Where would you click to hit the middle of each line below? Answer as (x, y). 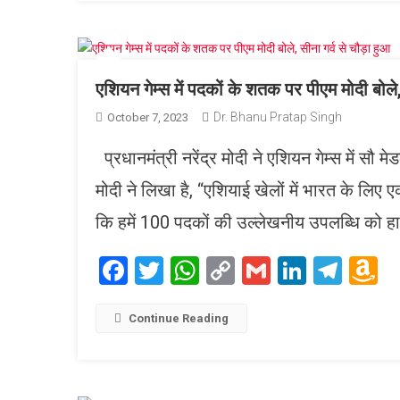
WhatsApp (263, 270)
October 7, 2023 (148, 117)
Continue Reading (179, 318)
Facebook (187, 270)
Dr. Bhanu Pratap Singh (278, 117)
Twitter (207, 270)
